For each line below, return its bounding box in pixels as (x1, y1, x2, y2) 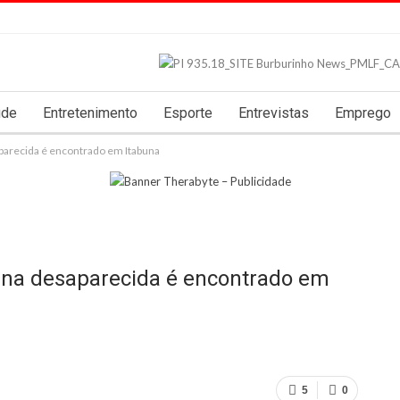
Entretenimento (43, 104, 137, 121)
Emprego (335, 104, 391, 121)
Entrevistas (238, 104, 309, 121)
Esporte (163, 104, 212, 121)
